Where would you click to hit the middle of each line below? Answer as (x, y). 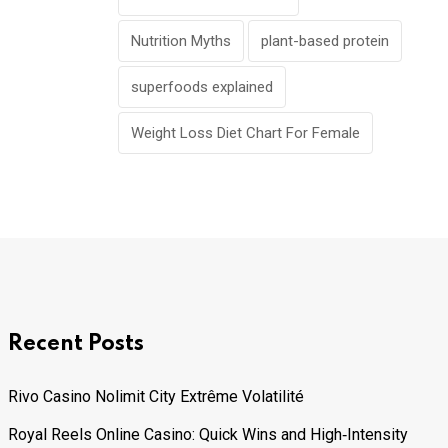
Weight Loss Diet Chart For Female (245, 133)
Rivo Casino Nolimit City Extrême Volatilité (156, 397)
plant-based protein (325, 41)
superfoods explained (202, 87)
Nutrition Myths (181, 41)
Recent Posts (76, 344)
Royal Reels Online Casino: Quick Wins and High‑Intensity (208, 435)
